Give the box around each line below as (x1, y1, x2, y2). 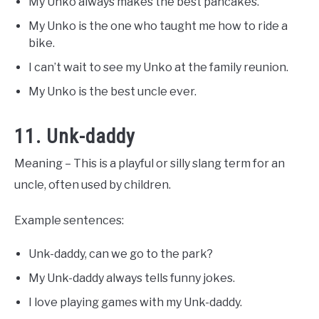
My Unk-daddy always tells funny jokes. (28, 271, 235, 286)
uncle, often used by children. (14, 178, 171, 192)
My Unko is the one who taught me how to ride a (28, 19, 288, 33)
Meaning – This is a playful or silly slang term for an (14, 157, 285, 171)
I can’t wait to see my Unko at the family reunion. (28, 61, 288, 75)
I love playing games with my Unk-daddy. (28, 296, 242, 310)
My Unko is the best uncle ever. (28, 85, 197, 99)
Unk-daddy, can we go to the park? (28, 247, 213, 261)
